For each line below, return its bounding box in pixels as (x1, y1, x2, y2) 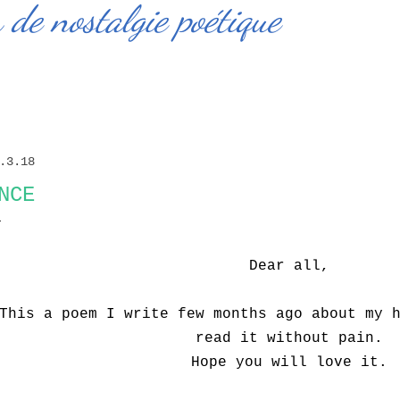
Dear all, (249, 258, 329, 274)
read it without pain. (196, 330, 383, 346)
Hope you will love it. (191, 354, 387, 371)
